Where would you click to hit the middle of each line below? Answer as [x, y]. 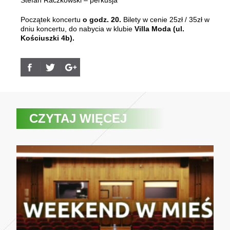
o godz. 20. [102, 20]
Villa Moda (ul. [159, 29]
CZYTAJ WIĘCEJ [78, 119]
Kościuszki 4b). [47, 38]
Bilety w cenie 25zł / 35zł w [165, 20]
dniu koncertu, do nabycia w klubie [78, 29]
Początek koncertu [52, 20]
